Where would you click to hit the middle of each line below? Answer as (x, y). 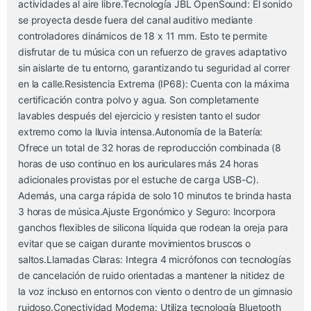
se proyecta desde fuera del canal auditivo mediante (135, 20)
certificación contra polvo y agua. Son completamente (138, 100)
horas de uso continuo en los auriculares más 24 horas (138, 164)
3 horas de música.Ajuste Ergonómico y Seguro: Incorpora (147, 212)
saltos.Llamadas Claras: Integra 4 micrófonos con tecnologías (154, 260)
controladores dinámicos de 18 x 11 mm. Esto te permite (143, 36)
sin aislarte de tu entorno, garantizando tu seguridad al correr (154, 68)
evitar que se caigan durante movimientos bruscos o (134, 244)
